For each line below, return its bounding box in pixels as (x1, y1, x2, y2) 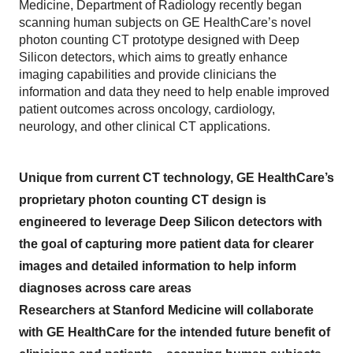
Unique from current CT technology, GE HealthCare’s (19, 171, 334, 184)
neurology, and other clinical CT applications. (19, 120, 270, 133)
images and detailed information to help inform (19, 259, 296, 273)
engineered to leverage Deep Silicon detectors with (19, 215, 322, 229)
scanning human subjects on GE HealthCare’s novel (19, 16, 311, 29)
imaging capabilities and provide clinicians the (19, 68, 277, 81)
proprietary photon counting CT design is (19, 193, 266, 206)
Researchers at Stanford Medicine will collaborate (19, 303, 314, 317)
